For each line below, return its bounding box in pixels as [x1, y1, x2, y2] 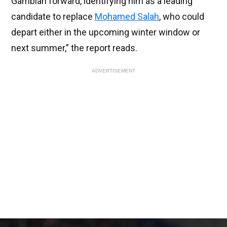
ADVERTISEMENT [92, 68, 135, 74]
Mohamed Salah [95, 11, 159, 22]
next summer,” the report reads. [11, 43, 137, 54]
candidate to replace [11, 11, 95, 22]
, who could [159, 11, 204, 22]
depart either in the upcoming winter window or [11, 27, 200, 38]
